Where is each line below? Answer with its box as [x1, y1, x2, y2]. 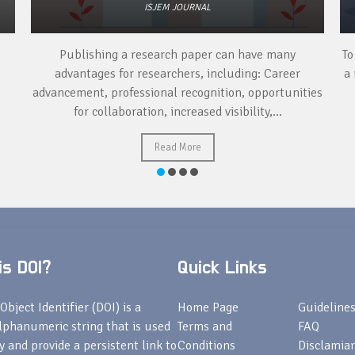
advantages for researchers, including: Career [55, 66, 300, 82]
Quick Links [177, 258, 267, 278]
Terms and [177, 319, 232, 335]
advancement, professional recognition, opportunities [32, 85, 323, 101]
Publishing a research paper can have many [59, 47, 296, 63]
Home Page [177, 300, 239, 316]
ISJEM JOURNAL [144, 2, 211, 14]
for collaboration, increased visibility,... [73, 104, 282, 120]
